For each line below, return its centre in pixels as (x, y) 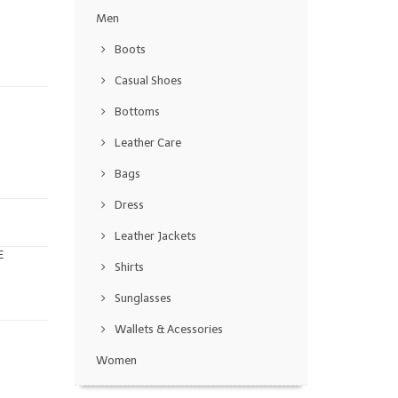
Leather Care (147, 143)
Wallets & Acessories (168, 330)
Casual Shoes (148, 81)
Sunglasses (143, 298)
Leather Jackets (155, 236)
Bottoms (137, 112)
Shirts (129, 267)
